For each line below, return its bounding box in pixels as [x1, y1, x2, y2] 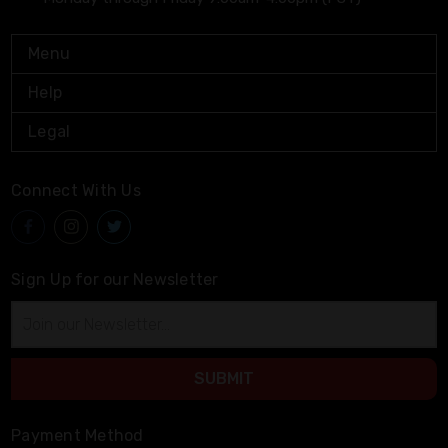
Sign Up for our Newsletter [11, 269, 219, 289]
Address [11, 323, 63, 341]
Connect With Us [11, 180, 141, 200]
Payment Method [11, 425, 144, 445]
